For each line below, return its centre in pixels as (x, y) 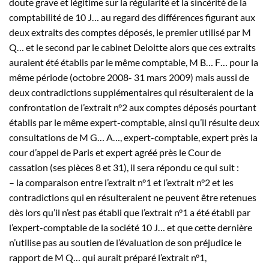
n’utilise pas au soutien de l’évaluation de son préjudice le (125, 242)
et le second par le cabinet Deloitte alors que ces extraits (140, 47)
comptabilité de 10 (48, 17)
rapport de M (37, 257)
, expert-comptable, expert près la (189, 137)
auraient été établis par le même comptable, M (104, 62)
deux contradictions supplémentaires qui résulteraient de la (131, 92)
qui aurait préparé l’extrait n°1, (144, 257)
